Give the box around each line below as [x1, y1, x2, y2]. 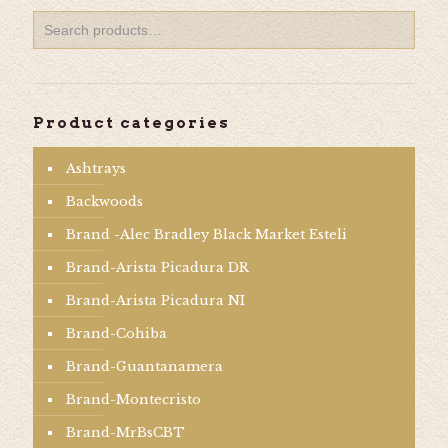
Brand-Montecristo [66, 391, 201, 408]
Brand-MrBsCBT [66, 424, 185, 441]
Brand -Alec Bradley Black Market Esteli [66, 226, 347, 243]
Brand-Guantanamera [66, 358, 223, 375]
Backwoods [66, 193, 143, 210]
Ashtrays [66, 160, 126, 177]
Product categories [33, 114, 230, 132]
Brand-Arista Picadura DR [66, 259, 249, 276]
